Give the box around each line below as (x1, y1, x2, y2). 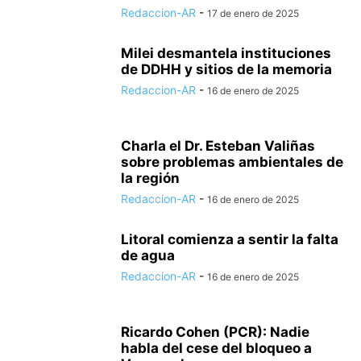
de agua (121, 247, 175, 263)
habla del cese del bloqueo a (121, 340, 312, 356)
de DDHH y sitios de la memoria (121, 61, 332, 77)
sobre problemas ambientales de (121, 154, 343, 170)
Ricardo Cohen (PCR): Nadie (121, 324, 309, 340)
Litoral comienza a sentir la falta (121, 231, 338, 247)
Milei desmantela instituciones (121, 45, 331, 61)
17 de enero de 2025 (207, 7, 299, 19)
